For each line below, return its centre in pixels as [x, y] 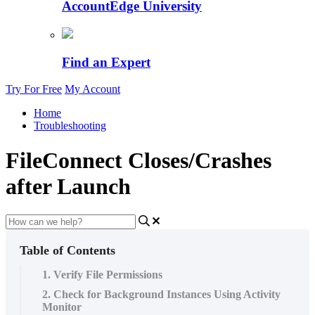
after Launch [68, 186]
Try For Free [34, 89]
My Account [92, 89]
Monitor [62, 307]
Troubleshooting [70, 126]
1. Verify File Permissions [102, 275]
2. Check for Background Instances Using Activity [161, 295]
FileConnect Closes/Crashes [139, 160]
